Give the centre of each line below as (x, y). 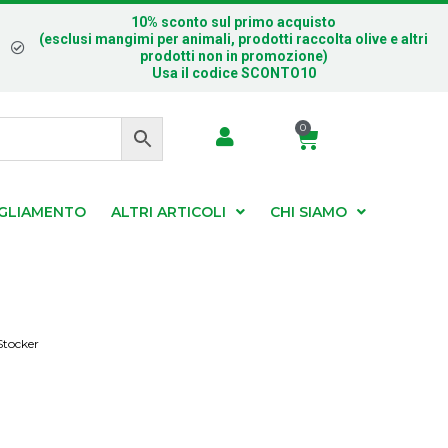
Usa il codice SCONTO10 (233, 73)
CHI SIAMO (308, 212)
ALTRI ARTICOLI (168, 212)
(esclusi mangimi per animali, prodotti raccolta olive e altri (234, 39)
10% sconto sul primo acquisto (234, 22)
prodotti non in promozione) (233, 56)
